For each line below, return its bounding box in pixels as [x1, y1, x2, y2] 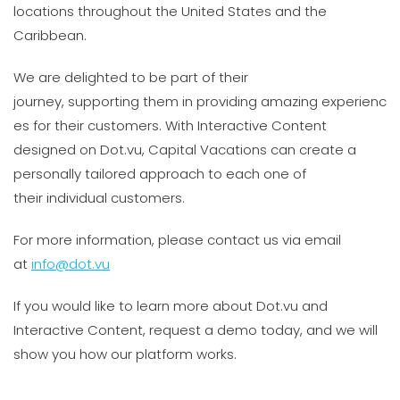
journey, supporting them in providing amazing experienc [13, 92, 387, 111]
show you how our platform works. [13, 345, 244, 363]
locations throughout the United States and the [13, 2, 327, 21]
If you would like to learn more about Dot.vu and [13, 296, 328, 315]
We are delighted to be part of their [13, 68, 248, 87]
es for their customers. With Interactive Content [13, 116, 327, 135]
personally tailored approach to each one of [13, 164, 306, 183]
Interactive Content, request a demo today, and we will [13, 321, 378, 339]
